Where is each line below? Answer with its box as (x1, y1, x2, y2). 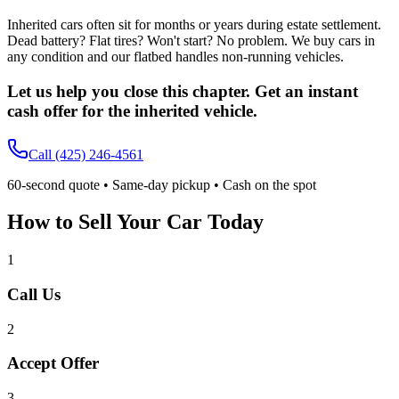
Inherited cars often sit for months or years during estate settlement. (7, 17, 381, 33)
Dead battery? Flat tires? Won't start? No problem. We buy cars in (7, 33, 375, 49)
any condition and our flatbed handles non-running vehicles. (7, 49, 344, 65)
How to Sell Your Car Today (7, 210, 264, 234)
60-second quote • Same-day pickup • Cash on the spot (7, 176, 316, 192)
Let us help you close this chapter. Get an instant (7, 81, 358, 101)
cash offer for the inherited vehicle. (7, 101, 257, 120)
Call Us (7, 285, 61, 305)
